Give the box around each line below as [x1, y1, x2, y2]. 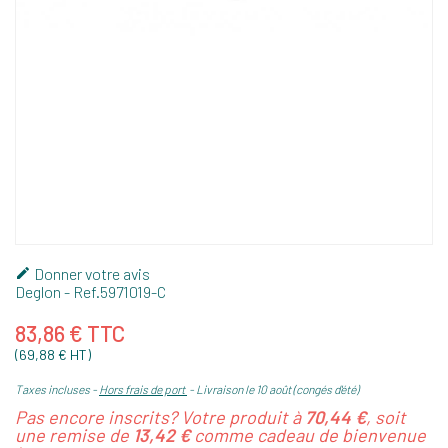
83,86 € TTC [15, 319, 125, 346]
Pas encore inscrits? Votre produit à [15, 405, 305, 428]
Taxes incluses [15, 381, 92, 396]
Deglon [15, 281, 61, 301]
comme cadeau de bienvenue [190, 423, 426, 446]
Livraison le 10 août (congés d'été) [196, 381, 359, 396]
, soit [366, 405, 406, 428]
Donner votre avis [31, 263, 150, 283]
